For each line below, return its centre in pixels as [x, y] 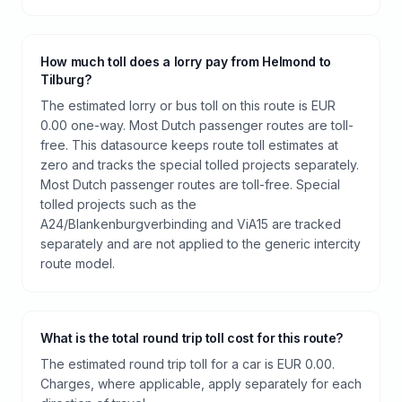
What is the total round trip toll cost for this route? [192, 338]
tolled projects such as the [118, 204]
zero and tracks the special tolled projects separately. [200, 165]
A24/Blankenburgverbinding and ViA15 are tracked [191, 224]
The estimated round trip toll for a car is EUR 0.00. [188, 364]
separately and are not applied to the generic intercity [201, 244]
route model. [78, 263]
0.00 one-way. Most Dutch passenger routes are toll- [197, 125]
